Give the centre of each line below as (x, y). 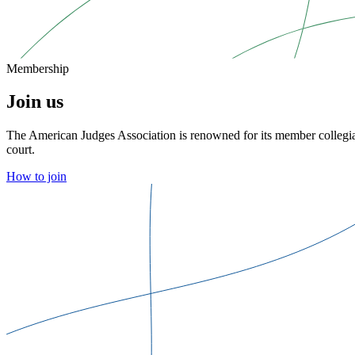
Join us (35, 102)
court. (21, 150)
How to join (36, 177)
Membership (38, 68)
